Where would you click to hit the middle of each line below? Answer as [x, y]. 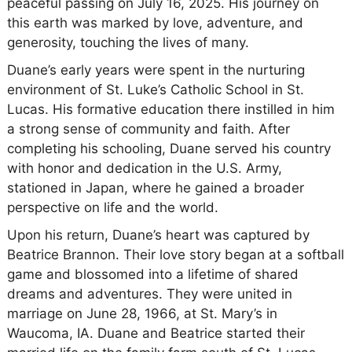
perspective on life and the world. [112, 207]
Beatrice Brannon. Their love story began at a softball [175, 254]
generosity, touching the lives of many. [128, 42]
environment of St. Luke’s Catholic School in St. [155, 89]
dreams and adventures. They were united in [149, 293]
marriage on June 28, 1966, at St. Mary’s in [142, 313]
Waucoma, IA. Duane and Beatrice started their [156, 333]
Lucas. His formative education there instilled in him [170, 109]
